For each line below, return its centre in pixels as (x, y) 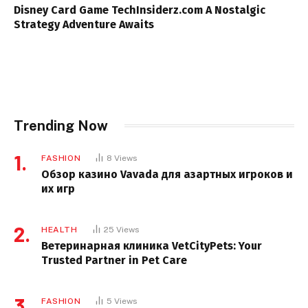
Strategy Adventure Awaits (84, 24)
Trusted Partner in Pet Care (114, 260)
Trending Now (61, 125)
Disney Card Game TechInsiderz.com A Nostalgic (140, 10)
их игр (58, 188)
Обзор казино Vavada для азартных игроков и (167, 174)
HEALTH (59, 229)
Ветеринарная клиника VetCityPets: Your (152, 245)
